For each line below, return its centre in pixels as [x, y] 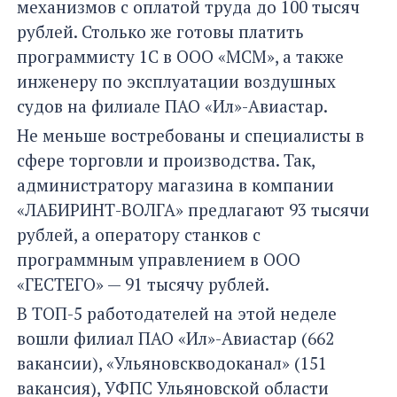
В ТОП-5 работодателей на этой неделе [177, 314]
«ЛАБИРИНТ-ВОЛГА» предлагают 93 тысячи [193, 210]
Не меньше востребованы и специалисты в [191, 136]
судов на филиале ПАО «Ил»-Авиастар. [172, 106]
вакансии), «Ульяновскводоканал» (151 [172, 363]
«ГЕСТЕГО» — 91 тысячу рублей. [143, 284]
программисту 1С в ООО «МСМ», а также [180, 57]
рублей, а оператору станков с [139, 235]
